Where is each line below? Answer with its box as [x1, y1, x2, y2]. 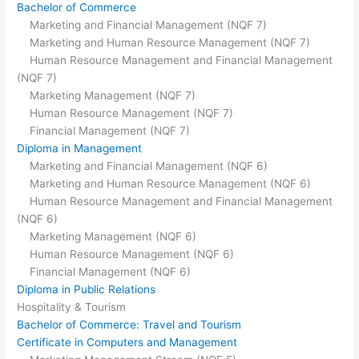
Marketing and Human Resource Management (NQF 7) [17, 35, 311, 49]
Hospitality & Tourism [17, 300, 127, 313]
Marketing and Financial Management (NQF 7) [17, 18, 268, 31]
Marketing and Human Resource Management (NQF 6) [17, 176, 312, 190]
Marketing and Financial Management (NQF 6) [17, 159, 268, 172]
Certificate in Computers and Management [17, 335, 238, 349]
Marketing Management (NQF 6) [17, 229, 197, 243]
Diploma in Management [17, 141, 143, 155]
